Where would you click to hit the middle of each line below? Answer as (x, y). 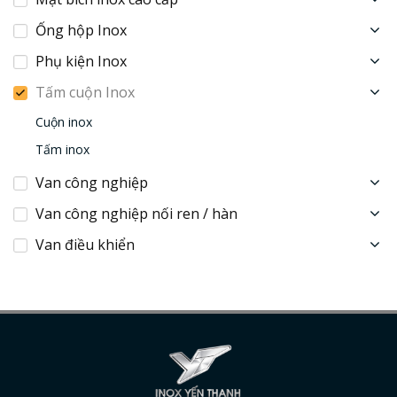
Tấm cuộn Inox (85, 92)
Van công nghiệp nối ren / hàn (136, 214)
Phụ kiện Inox (81, 61)
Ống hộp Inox (81, 30)
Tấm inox (62, 149)
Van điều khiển (85, 245)
